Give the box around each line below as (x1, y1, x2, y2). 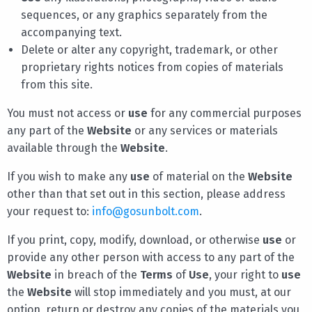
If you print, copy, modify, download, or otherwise (7, 233, 263, 247)
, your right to (209, 267, 281, 281)
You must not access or (7, 106, 128, 120)
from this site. (21, 77, 93, 91)
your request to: (7, 204, 92, 218)
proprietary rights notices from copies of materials (21, 60, 283, 74)
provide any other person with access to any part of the (7, 250, 295, 264)
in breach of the (52, 267, 140, 281)
